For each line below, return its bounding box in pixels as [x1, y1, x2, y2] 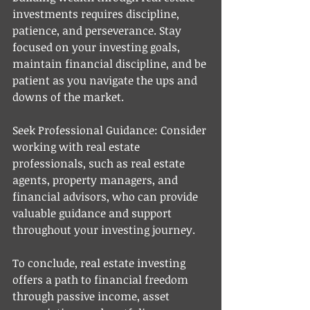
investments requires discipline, [12, 6, 182, 21]
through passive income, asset [12, 288, 172, 304]
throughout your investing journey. [12, 221, 195, 237]
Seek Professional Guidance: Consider [12, 122, 209, 138]
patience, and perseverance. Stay [12, 22, 184, 38]
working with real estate [12, 138, 143, 154]
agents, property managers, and [12, 172, 181, 188]
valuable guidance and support [12, 205, 174, 221]
